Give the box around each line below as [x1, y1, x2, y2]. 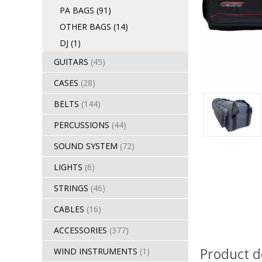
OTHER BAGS [60, 21, 113, 32]
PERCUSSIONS [54, 119, 112, 130]
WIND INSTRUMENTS [54, 246, 140, 257]
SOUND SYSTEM [54, 140, 120, 151]
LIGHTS [54, 161, 85, 173]
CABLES [54, 204, 87, 215]
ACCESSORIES [54, 225, 109, 236]
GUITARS [54, 56, 91, 67]
